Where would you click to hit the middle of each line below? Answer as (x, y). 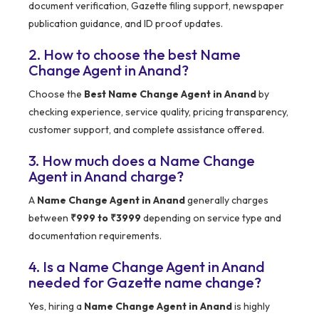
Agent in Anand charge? (106, 177)
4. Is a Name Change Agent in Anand (147, 267)
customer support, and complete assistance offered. (146, 130)
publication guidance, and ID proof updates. (126, 24)
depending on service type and (211, 218)
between (49, 218)
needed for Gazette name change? (145, 283)
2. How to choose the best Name (135, 55)
